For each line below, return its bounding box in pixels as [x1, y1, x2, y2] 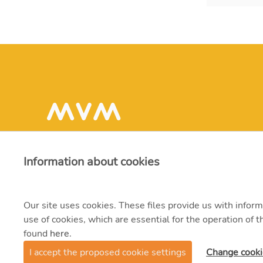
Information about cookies [23, 154, 160, 170]
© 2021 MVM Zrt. [47, 241, 123, 254]
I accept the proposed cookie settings [29, 246, 186, 259]
